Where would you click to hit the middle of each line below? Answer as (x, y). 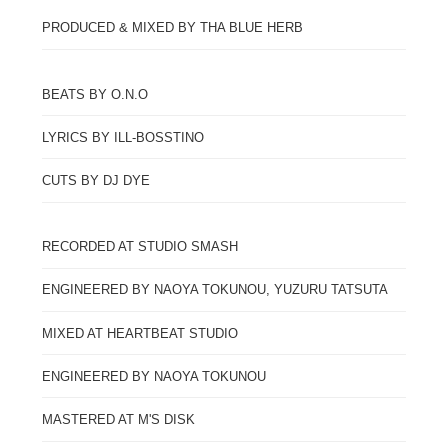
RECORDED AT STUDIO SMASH (139, 247)
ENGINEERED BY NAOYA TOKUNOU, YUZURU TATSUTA (214, 290)
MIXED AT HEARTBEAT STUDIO (139, 333)
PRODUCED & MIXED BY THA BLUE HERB (172, 28)
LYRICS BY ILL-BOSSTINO (122, 137)
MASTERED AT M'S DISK (118, 419)
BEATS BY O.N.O (94, 94)
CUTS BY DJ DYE (95, 181)
